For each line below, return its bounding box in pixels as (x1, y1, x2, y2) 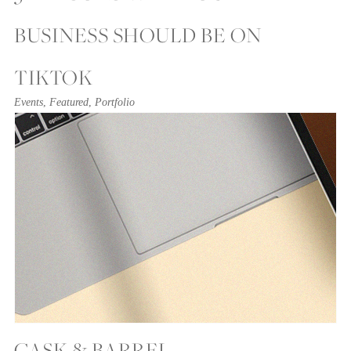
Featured (49, 96, 89, 109)
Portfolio (95, 96, 135, 109)
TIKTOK (14, 63, 92, 92)
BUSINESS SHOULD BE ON (14, 20, 262, 50)
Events (14, 96, 43, 109)
